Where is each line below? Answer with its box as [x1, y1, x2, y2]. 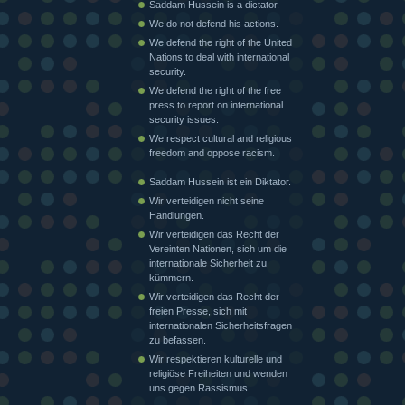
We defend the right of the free [149, 84, 281, 96]
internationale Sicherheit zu [149, 257, 267, 268]
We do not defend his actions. [149, 17, 278, 29]
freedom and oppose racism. [149, 146, 275, 158]
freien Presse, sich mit [149, 305, 247, 316]
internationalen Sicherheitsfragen [149, 319, 292, 331]
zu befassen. [149, 334, 206, 345]
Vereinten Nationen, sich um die [149, 242, 287, 254]
